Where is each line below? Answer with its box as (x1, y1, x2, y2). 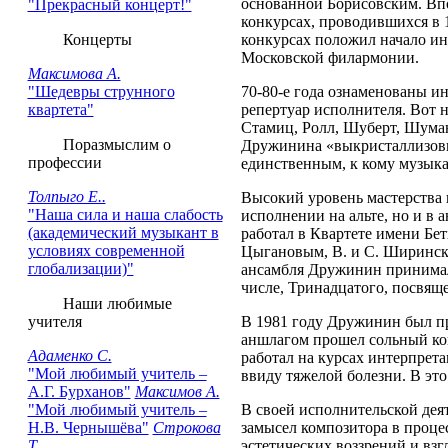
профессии (27, 154, 102, 171)
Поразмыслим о (42, 136, 171, 153)
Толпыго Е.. (27, 188, 106, 205)
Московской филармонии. (241, 49, 419, 66)
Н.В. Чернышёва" (27, 419, 149, 436)
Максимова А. (27, 65, 121, 82)
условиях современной (27, 242, 185, 259)
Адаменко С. (27, 347, 112, 364)
